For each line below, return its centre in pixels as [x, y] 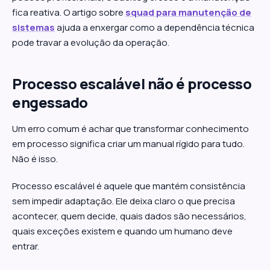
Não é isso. [35, 159]
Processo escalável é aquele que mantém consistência [129, 186]
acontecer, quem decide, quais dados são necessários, [129, 216]
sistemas [33, 27]
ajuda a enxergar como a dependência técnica [155, 27]
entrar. [26, 246]
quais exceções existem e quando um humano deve [122, 231]
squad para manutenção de [188, 12]
